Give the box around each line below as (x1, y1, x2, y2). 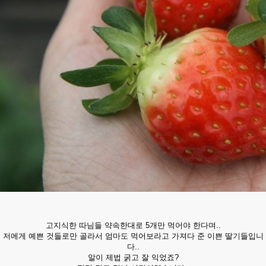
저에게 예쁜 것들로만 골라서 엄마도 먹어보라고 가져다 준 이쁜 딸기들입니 (2, 232, 264, 240)
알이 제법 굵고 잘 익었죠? (87, 253, 179, 262)
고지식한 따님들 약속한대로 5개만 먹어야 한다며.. (45, 221, 221, 230)
